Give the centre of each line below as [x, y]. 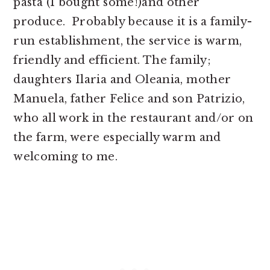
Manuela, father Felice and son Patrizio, [129, 99]
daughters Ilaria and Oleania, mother [122, 80]
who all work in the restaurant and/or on [133, 118]
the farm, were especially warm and [117, 137]
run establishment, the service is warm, [128, 41]
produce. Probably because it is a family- [133, 22]
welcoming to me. [66, 157]
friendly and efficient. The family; [112, 60]
